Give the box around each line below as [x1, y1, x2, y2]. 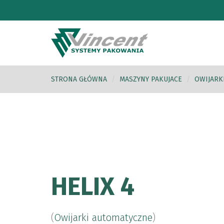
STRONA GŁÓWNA [51, 75, 107, 83]
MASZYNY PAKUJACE [119, 75, 182, 83]
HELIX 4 [51, 171, 134, 201]
